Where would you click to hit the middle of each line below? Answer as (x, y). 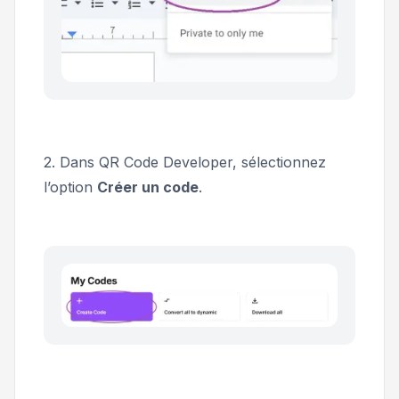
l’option (70, 187)
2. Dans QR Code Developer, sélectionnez (185, 162)
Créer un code (148, 187)
